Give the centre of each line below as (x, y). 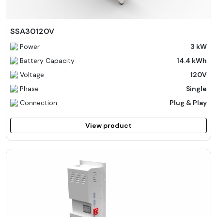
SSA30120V (32, 31)
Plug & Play (188, 102)
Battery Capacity (47, 60)
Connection (39, 102)
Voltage (32, 74)
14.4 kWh (192, 60)
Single (196, 88)
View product (108, 125)
